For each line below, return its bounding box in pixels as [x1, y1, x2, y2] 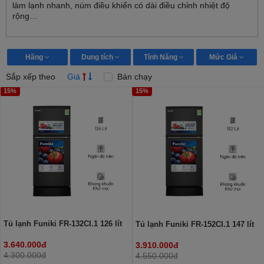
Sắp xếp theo [6, 72, 55, 81]
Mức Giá [209, 53, 239, 61]
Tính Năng [143, 53, 179, 61]
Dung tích [81, 53, 115, 61]
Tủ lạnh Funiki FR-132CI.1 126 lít [4, 219, 122, 228]
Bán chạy [115, 72, 152, 81]
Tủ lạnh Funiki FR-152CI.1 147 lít [135, 219, 254, 229]
